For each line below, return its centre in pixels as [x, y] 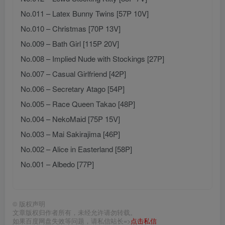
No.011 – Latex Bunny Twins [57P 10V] [85, 14]
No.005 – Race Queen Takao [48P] [78, 104]
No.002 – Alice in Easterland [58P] [76, 149]
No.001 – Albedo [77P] [57, 164]
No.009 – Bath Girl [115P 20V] [70, 44]
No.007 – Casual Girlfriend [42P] [73, 74]
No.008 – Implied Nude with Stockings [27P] [92, 59]
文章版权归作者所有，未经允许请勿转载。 [75, 213]
